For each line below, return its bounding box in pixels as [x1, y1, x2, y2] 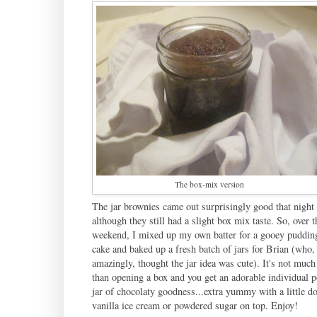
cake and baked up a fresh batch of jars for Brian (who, [91, 241, 315, 255]
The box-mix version [174, 178, 244, 190]
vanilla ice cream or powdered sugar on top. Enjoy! [91, 298, 298, 312]
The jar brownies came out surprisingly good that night [91, 199, 314, 213]
